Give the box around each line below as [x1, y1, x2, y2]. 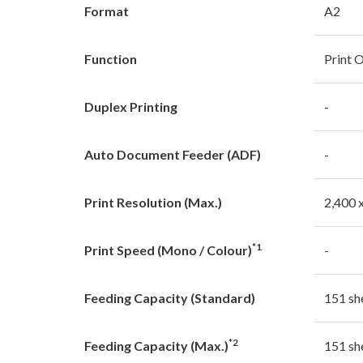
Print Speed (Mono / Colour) [84, 241, 252, 258]
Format [84, 2, 129, 19]
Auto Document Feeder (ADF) [84, 146, 261, 162]
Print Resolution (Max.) [84, 194, 222, 210]
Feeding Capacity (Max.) [84, 337, 228, 353]
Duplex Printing [84, 98, 177, 114]
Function [84, 50, 137, 66]
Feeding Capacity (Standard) [84, 289, 255, 305]
